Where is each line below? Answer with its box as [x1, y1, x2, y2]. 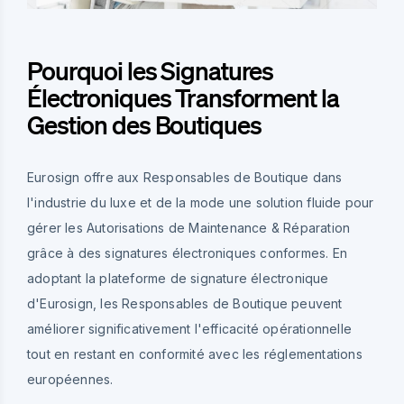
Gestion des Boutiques [27, 108, 262, 140]
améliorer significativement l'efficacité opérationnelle [27, 320, 353, 336]
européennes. [27, 371, 114, 387]
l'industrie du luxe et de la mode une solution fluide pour [27, 194, 374, 210]
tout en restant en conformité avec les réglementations [27, 345, 363, 362]
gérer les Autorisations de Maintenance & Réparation [27, 219, 351, 235]
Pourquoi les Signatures [27, 54, 274, 86]
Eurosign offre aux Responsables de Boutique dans [27, 169, 343, 185]
